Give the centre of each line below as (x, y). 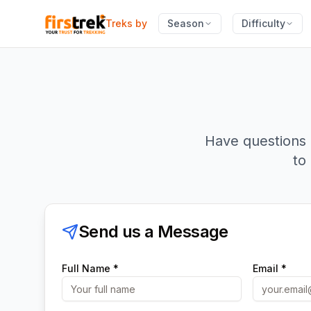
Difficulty (263, 23)
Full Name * (90, 268)
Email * (270, 268)
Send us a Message (153, 232)
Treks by (126, 23)
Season (185, 23)
